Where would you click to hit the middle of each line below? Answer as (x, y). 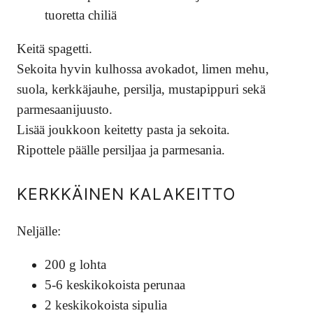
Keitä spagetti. (54, 48)
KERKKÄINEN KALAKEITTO (126, 195)
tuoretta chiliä (81, 15)
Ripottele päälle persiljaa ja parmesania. (121, 150)
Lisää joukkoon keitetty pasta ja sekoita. (123, 129)
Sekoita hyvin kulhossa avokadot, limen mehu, (143, 68)
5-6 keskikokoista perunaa (115, 284)
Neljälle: (39, 231)
